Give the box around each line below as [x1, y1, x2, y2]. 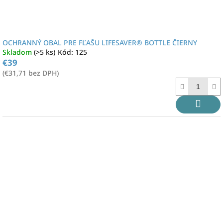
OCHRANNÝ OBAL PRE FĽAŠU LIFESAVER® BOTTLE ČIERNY [2, 38, 197, 47]
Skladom [2, 47, 34, 57]
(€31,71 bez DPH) [2, 68, 59, 78]
